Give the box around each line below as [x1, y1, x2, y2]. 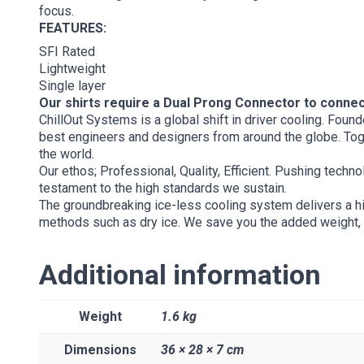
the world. [39, 145, 94, 162]
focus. [39, 2, 74, 19]
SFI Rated [39, 43, 95, 59]
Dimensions [63, 341, 136, 357]
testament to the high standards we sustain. [39, 180, 287, 196]
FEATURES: [39, 19, 106, 36]
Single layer [39, 77, 106, 93]
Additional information [39, 258, 321, 291]
